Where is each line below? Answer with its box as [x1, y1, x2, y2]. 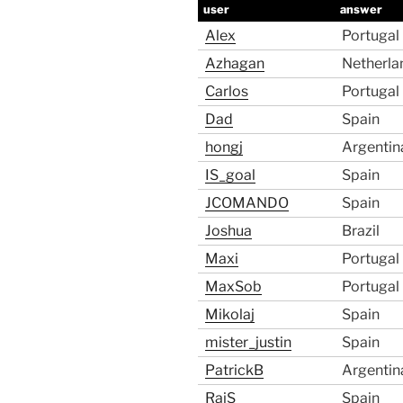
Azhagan [205, 55, 264, 73]
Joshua [205, 222, 252, 240]
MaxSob [205, 278, 262, 296]
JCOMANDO [205, 194, 289, 212]
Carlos [205, 83, 248, 101]
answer [340, 3, 383, 17]
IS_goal [205, 166, 255, 184]
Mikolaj [205, 306, 255, 324]
